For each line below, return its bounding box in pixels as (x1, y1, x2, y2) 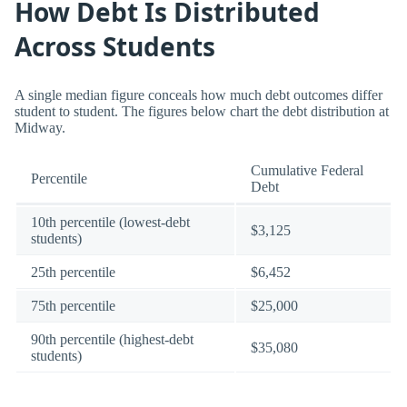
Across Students (15, 29, 215, 65)
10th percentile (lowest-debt (31, 213, 190, 230)
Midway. (15, 119, 65, 135)
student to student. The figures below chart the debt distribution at (15, 103, 389, 119)
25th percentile (31, 263, 115, 280)
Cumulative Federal (251, 162, 363, 178)
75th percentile (31, 297, 115, 313)
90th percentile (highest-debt (31, 331, 194, 347)
